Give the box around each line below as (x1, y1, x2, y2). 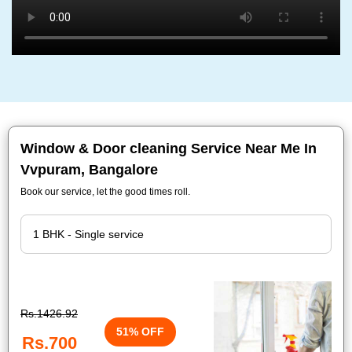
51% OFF (116, 324, 164, 338)
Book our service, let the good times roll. (20, 186, 190, 197)
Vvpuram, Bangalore (20, 162, 158, 178)
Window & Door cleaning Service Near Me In (20, 141, 317, 156)
